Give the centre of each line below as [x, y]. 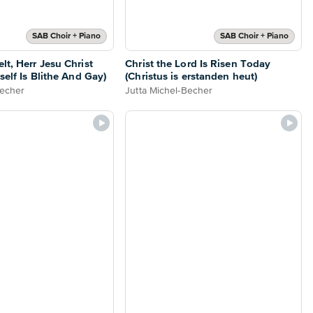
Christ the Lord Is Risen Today [198, 64]
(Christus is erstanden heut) [191, 76]
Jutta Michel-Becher [169, 90]
